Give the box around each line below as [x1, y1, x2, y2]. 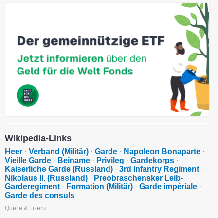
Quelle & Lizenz [5, 205, 47, 212]
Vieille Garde [5, 156, 51, 165]
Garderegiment [5, 182, 60, 191]
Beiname [57, 156, 90, 165]
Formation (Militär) [66, 182, 133, 191]
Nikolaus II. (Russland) [5, 174, 88, 182]
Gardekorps [130, 156, 174, 165]
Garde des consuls [5, 191, 74, 200]
